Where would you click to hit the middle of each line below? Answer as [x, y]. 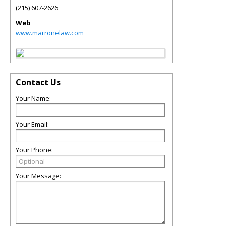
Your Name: [33, 98]
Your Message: [38, 176]
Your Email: [32, 124]
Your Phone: [34, 150]
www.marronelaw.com [50, 33]
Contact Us [38, 82]
